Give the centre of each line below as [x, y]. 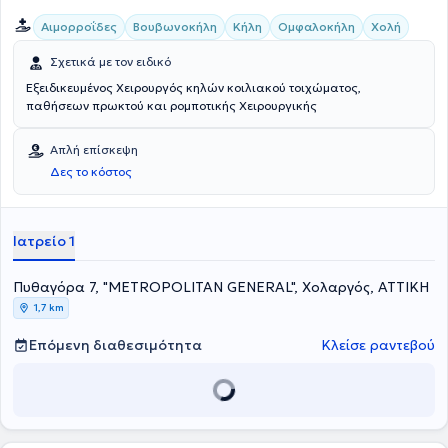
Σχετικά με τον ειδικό [110, 61]
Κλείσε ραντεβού [378, 345]
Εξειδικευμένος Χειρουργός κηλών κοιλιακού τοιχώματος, [193, 87]
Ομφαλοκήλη [316, 26]
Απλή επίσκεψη [94, 149]
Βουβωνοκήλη [175, 26]
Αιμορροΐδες [79, 26]
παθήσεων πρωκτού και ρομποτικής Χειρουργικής [171, 105]
